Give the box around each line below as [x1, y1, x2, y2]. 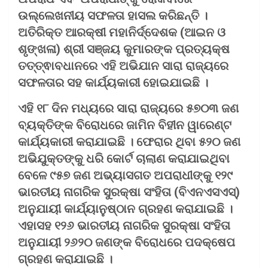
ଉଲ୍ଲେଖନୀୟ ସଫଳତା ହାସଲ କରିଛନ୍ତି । [18, 8, 208, 23]
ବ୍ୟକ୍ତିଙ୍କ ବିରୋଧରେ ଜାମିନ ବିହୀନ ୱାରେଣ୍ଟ [18, 117, 232, 132]
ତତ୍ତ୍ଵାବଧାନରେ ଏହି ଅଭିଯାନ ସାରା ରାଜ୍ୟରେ [18, 58, 229, 73]
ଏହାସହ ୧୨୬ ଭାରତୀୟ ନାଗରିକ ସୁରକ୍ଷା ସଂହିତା [18, 218, 230, 233]
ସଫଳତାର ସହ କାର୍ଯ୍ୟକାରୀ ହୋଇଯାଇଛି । [18, 75, 208, 90]
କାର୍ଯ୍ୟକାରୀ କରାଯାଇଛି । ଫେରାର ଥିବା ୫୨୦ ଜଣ [18, 134, 240, 149]
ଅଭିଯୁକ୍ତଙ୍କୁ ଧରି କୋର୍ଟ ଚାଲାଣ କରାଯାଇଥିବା [18, 151, 230, 166]
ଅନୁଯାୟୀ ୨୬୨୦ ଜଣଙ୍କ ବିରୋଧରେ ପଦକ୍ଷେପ [18, 234, 235, 249]
